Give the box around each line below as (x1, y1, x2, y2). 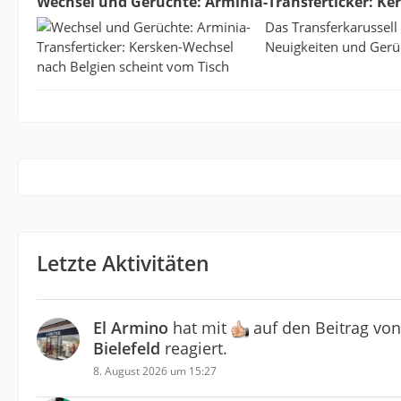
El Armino (93, 317, 168, 338)
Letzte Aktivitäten (37, 249, 209, 277)
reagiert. (160, 337, 227, 360)
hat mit (168, 317, 231, 338)
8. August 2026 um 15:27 (93, 363, 217, 380)
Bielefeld (93, 337, 160, 360)
